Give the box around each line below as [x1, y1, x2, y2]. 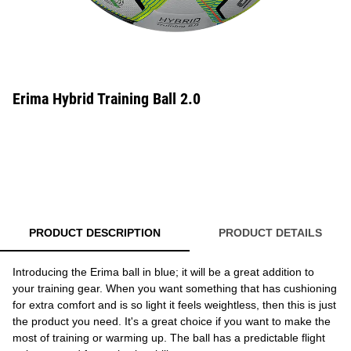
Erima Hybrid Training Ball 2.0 [13, 89, 201, 108]
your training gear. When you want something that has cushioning [13, 282, 337, 295]
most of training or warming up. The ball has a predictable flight [13, 331, 325, 344]
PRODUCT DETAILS [219, 226, 322, 239]
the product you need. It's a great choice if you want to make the [13, 315, 331, 327]
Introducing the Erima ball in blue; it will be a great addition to [13, 266, 314, 278]
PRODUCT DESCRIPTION [29, 226, 161, 239]
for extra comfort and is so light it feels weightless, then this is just [13, 299, 336, 311]
